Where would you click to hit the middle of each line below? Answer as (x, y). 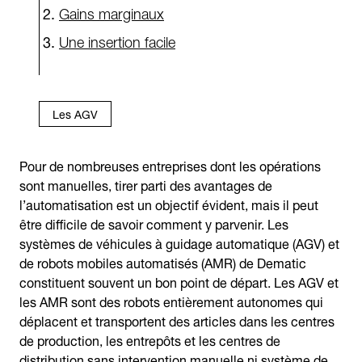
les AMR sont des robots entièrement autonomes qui (171, 300)
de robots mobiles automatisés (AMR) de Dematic (163, 261)
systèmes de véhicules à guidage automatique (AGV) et (179, 242)
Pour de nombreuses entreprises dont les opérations (170, 164)
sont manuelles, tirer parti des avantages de (146, 184)
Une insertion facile (117, 40)
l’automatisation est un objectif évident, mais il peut (169, 203)
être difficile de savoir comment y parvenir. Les (154, 223)
